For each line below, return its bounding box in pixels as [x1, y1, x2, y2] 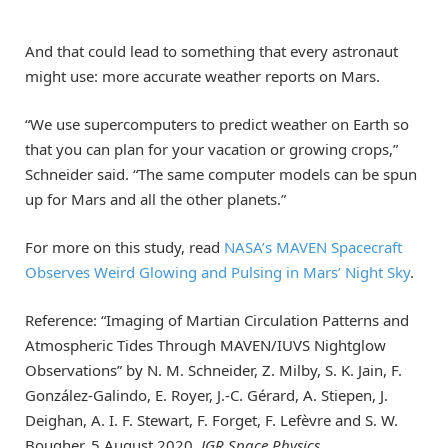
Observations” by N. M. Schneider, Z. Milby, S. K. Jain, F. [25, 360, 402, 381]
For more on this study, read [25, 236, 224, 257]
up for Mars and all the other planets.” [25, 188, 286, 209]
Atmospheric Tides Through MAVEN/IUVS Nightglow [25, 335, 386, 356]
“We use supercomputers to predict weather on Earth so [25, 113, 409, 134]
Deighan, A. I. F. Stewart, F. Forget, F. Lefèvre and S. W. [25, 410, 398, 431]
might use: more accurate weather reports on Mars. [25, 65, 380, 86]
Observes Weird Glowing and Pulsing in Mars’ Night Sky [25, 261, 410, 282]
